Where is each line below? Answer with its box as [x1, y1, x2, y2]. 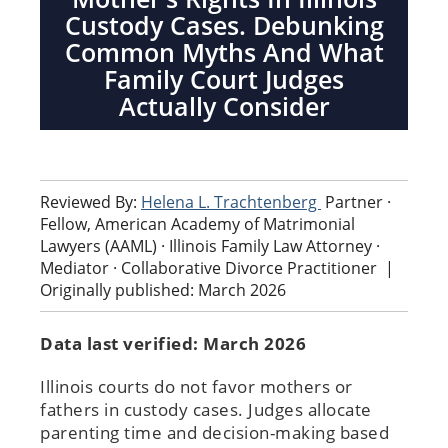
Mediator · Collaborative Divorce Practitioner [40, 256, 381, 279]
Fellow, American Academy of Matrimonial [40, 212, 355, 235]
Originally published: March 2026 [40, 278, 286, 301]
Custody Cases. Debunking [64, 7, 384, 42]
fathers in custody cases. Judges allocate [40, 397, 372, 421]
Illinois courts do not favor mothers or [40, 374, 353, 398]
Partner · [325, 190, 391, 213]
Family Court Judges [104, 61, 344, 96]
